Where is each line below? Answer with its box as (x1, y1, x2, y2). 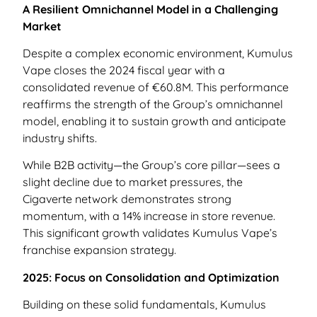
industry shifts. (23, 130, 97, 145)
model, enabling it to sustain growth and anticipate (23, 113, 286, 128)
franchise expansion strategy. (23, 243, 176, 258)
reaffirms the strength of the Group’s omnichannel (23, 96, 283, 111)
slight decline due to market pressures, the (23, 175, 243, 190)
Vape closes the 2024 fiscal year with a (23, 62, 225, 77)
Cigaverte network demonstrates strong (23, 192, 231, 207)
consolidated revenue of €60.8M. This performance (23, 79, 289, 94)
